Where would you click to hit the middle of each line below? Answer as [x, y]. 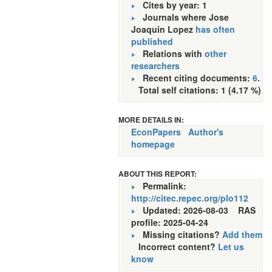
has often [215, 29]
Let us [231, 246]
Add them [242, 234]
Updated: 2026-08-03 [190, 210]
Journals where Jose [182, 17]
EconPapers [156, 132]
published [152, 41]
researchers [155, 66]
